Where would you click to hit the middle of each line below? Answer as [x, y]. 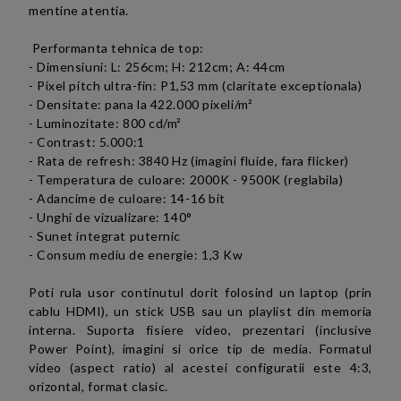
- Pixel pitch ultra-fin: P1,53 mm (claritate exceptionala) [196, 85]
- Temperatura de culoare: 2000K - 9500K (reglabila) [186, 179]
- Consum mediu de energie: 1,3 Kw [136, 255]
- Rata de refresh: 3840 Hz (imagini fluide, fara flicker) [189, 161]
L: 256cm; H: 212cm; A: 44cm [198, 67]
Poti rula [59, 292]
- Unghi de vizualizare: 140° [111, 217]
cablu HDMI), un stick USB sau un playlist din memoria [200, 311]
